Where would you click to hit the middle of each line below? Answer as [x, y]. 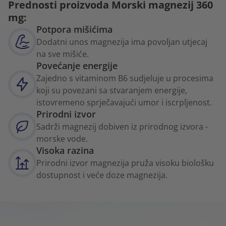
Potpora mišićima [74, 30]
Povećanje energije [77, 66]
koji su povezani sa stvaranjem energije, [112, 91]
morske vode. [62, 139]
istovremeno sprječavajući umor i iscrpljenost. [124, 103]
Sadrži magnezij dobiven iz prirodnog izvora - [122, 127]
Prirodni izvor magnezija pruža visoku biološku [125, 163]
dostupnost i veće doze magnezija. [102, 175]
